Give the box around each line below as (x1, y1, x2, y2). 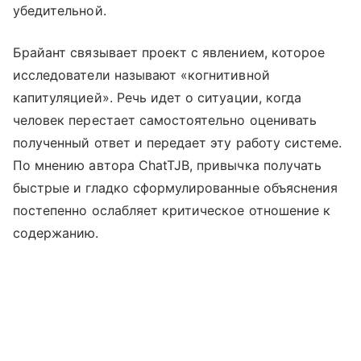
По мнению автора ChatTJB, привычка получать (13, 157, 322, 174)
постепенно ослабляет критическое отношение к (13, 202, 331, 219)
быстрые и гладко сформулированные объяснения (13, 180, 338, 197)
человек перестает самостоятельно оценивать (13, 112, 317, 129)
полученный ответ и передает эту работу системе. (13, 135, 342, 151)
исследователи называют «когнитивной (13, 67, 270, 84)
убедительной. (13, 2, 106, 19)
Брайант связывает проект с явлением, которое (13, 44, 326, 61)
